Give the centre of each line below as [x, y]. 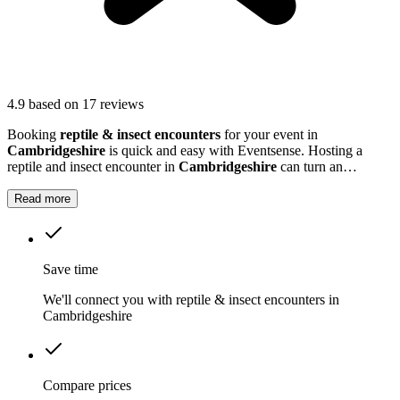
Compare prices [87, 386]
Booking [33, 135]
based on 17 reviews [86, 104]
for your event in [269, 135]
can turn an [310, 167]
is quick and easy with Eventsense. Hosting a [234, 151]
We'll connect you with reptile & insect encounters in [191, 300]
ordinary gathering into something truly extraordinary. [158, 183]
